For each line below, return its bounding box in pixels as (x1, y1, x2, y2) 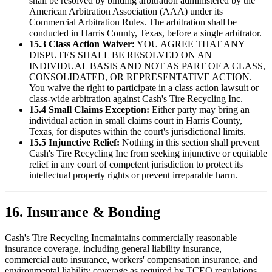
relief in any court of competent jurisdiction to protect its (29, 159, 243, 170)
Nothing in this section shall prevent (120, 137, 259, 148)
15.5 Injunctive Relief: (29, 137, 120, 148)
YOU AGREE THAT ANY (135, 39, 245, 50)
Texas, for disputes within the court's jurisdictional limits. (29, 126, 246, 137)
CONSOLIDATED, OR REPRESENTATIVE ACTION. (29, 72, 252, 83)
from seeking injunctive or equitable (127, 148, 267, 159)
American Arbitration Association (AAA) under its (29, 6, 223, 17)
